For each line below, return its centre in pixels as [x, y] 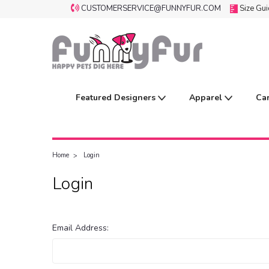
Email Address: [80, 228]
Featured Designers [117, 98]
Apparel [207, 98]
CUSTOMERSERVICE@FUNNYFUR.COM [151, 8]
